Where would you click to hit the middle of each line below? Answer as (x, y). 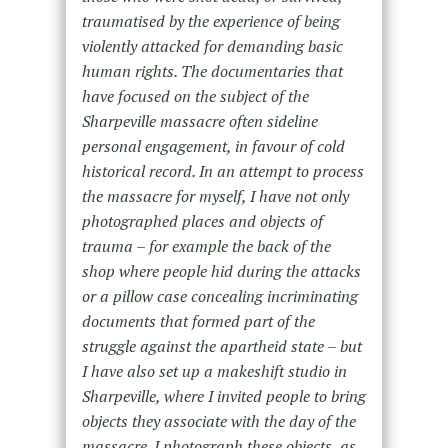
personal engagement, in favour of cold (213, 146)
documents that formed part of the (198, 321)
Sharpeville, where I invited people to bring (223, 396)
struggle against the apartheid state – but (221, 346)
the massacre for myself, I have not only (215, 196)
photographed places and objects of (202, 221)
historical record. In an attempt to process (222, 171)
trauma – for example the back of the (206, 246)
